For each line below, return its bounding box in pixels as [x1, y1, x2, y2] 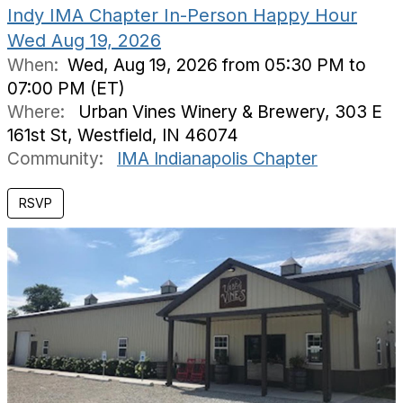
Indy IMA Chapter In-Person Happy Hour [7, 4, 357, 26]
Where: [7, 101, 69, 122]
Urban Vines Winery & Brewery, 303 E [69, 101, 382, 122]
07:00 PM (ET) [7, 77, 125, 99]
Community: [7, 148, 108, 169]
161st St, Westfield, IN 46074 [7, 124, 238, 146]
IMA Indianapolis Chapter [117, 148, 318, 169]
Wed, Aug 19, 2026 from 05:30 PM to [67, 54, 366, 76]
